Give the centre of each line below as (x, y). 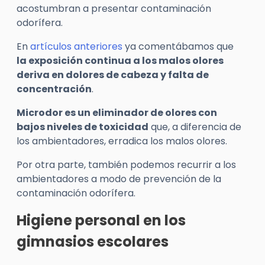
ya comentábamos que (178, 46)
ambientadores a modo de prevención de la (119, 179)
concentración (54, 89)
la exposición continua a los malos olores (120, 61)
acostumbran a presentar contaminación (114, 9)
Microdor (40, 113)
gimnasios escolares (93, 242)
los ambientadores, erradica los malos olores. (122, 141)
